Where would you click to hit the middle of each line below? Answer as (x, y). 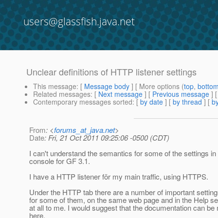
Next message (120, 94)
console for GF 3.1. (60, 161)
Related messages (62, 94)
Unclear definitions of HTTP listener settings (111, 72)
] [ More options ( (157, 86)
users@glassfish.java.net (79, 21)
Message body (107, 86)
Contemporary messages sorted (83, 102)
